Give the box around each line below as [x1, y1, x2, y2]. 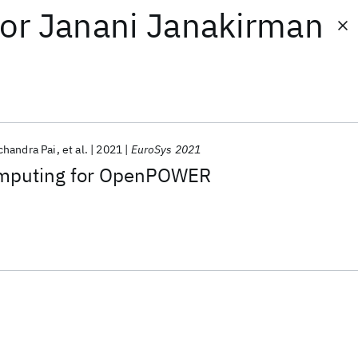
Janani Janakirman [38, 3, 324, 47]
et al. [62, 142, 88, 157]
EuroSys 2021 [130, 142, 201, 157]
